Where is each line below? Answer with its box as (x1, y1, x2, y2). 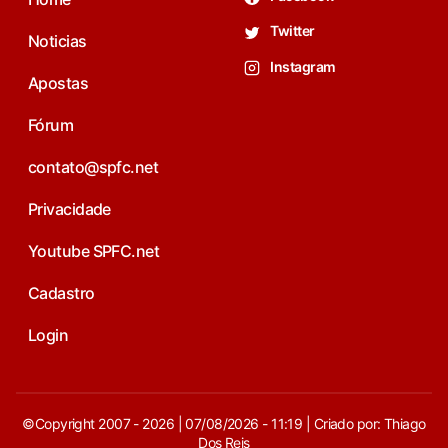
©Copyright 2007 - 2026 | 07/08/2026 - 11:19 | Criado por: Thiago (22, 415, 426, 433)
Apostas (28, 73, 89, 94)
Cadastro (28, 283, 95, 304)
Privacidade (28, 199, 111, 220)
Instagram (268, 57, 336, 75)
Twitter (268, 22, 315, 40)
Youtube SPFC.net (28, 241, 160, 262)
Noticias (28, 31, 87, 52)
